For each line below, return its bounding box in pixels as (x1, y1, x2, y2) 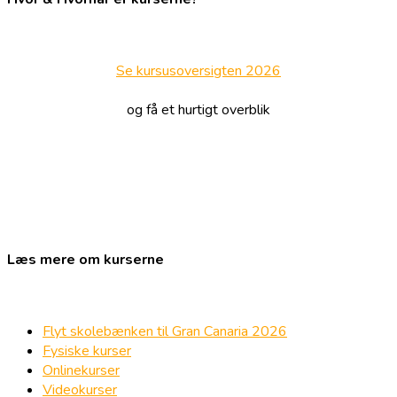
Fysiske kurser (43, 341, 131, 362)
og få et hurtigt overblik (127, 100, 270, 121)
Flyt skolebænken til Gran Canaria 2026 (43, 322, 287, 342)
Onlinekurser (43, 361, 120, 381)
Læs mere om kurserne (7, 249, 164, 269)
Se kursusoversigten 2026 (116, 61, 281, 82)
